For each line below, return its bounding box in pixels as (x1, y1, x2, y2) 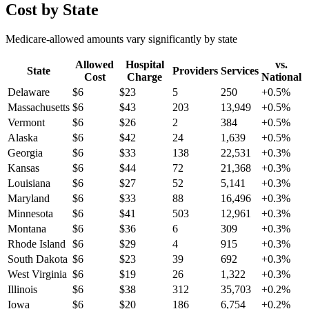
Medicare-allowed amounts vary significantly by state (6, 33, 237, 46)
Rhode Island (8, 238, 66, 250)
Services (221, 65, 259, 77)
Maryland (8, 192, 50, 205)
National (261, 71, 301, 83)
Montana (8, 223, 46, 235)
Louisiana (8, 177, 50, 190)
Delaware (8, 86, 50, 99)
